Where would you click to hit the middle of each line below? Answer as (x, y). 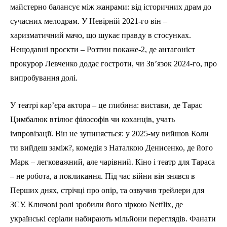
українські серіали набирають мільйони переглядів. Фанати (113, 218)
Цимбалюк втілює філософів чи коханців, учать (92, 119)
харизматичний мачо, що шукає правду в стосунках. (101, 35)
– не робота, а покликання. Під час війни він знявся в (103, 176)
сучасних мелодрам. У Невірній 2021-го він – (89, 21)
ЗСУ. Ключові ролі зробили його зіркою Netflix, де (97, 204)
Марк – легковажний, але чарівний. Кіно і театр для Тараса (112, 162)
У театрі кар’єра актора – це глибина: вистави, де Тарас (106, 105)
